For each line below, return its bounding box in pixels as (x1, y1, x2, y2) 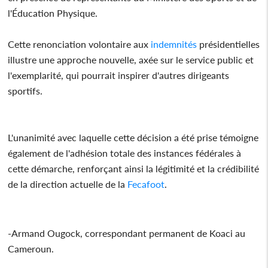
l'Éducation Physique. (8, 7, 98, 19)
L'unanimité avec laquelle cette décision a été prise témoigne (8, 131, 259, 143)
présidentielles (197, 38, 260, 50)
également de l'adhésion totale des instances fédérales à (8, 147, 242, 159)
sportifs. (8, 84, 43, 96)
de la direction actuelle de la (8, 178, 126, 190)
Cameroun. (8, 242, 54, 254)
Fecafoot (125, 178, 165, 190)
